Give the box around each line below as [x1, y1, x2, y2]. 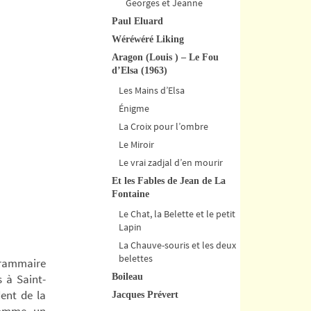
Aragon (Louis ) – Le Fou [112, 51, 219, 62]
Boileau [112, 271, 143, 282]
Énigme [119, 101, 149, 115]
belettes [119, 251, 153, 264]
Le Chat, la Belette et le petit [119, 207, 235, 220]
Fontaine [112, 188, 149, 199]
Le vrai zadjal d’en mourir [119, 155, 223, 169]
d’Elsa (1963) [112, 65, 167, 76]
